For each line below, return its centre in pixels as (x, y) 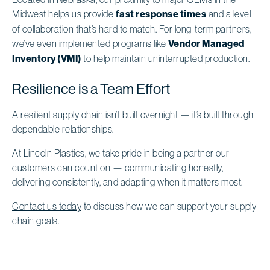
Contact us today (47, 206)
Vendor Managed (206, 43)
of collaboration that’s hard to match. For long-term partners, (132, 29)
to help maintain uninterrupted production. (165, 58)
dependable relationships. (63, 129)
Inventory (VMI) (47, 58)
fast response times (161, 14)
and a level (228, 14)
